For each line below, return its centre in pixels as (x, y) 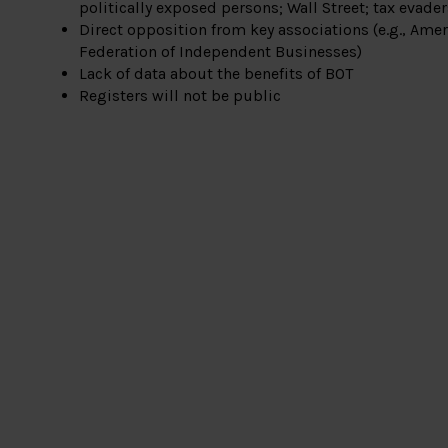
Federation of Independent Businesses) (221, 52)
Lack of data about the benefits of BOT (216, 74)
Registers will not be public (180, 96)
